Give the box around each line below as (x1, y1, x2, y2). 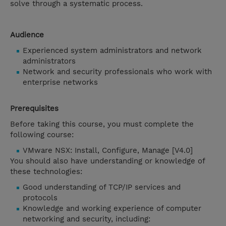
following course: (10, 130, 74, 140)
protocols (23, 193, 58, 203)
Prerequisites (10, 104, 59, 114)
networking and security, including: (23, 214, 150, 224)
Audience (10, 30, 44, 40)
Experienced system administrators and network (23, 46, 202, 55)
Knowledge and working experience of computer (23, 204, 201, 213)
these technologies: (10, 167, 82, 177)
